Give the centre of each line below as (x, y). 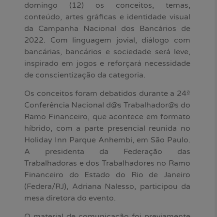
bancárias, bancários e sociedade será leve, (107, 52)
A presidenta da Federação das (107, 152)
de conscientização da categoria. (85, 75)
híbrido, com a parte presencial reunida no (107, 128)
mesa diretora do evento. (70, 198)
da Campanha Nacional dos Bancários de (107, 28)
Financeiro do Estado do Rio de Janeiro (107, 175)
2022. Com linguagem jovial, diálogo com (107, 40)
